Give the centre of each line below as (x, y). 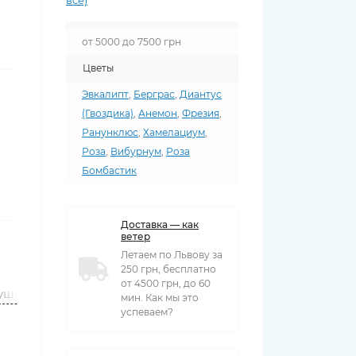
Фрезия (201, 113)
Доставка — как (160, 224)
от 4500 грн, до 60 (166, 283)
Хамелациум (174, 132)
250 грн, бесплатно (168, 269)
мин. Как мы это (160, 298)
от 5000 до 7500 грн (132, 42)
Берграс (154, 94)
